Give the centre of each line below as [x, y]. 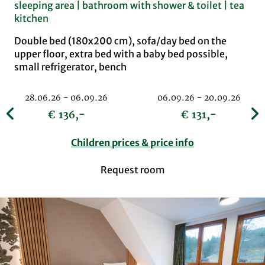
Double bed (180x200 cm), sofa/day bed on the [120, 41]
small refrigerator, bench [70, 67]
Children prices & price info [132, 143]
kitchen [31, 19]
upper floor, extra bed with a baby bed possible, [121, 54]
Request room [132, 170]
